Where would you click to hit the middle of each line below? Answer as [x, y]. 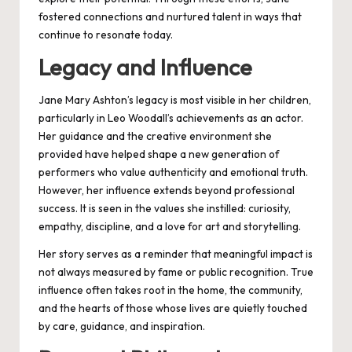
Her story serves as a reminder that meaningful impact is [176, 254]
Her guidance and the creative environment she [155, 136]
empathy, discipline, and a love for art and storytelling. [170, 227]
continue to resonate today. [106, 34]
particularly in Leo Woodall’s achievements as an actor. [171, 118]
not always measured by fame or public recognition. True [176, 272]
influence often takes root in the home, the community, [170, 290]
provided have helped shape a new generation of [159, 154]
